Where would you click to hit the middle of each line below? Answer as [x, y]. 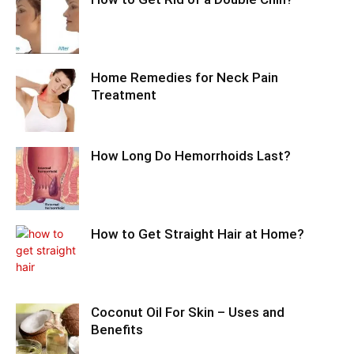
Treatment [124, 95]
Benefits [117, 330]
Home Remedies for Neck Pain [185, 77]
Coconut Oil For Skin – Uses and [188, 312]
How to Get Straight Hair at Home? [198, 234]
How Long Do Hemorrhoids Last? [191, 156]
